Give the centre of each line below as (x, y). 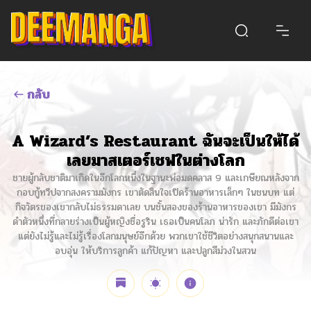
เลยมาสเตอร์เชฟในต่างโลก (155, 160)
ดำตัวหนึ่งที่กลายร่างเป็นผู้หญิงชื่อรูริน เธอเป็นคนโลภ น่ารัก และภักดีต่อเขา (155, 221)
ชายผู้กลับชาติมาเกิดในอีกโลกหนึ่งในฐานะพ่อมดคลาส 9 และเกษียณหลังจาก (155, 178)
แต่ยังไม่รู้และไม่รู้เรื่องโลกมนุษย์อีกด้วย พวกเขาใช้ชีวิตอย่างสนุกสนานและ (155, 236)
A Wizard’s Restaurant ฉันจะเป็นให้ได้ (155, 141)
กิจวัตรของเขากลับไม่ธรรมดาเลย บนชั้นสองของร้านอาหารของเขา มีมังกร (155, 207)
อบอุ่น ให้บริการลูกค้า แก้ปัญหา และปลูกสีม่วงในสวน (155, 251)
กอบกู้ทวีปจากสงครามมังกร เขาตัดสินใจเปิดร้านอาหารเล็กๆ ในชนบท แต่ (155, 192)
